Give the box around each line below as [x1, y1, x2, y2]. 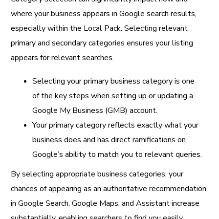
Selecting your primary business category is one [32, 75, 195, 87]
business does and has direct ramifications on [32, 134, 186, 145]
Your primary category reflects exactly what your [32, 119, 199, 131]
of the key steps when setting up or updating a [32, 90, 194, 101]
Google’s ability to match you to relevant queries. [32, 149, 202, 160]
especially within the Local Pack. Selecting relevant [11, 22, 188, 34]
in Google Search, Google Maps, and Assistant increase [11, 197, 200, 209]
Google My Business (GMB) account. [32, 105, 158, 116]
